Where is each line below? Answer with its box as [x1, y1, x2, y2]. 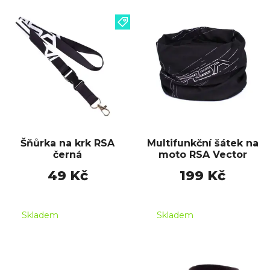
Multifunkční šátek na [146, 137, 259, 149]
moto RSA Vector [158, 148, 247, 160]
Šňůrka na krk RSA [20, 137, 115, 149]
